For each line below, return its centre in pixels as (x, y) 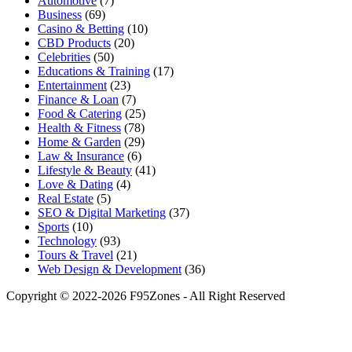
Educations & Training (94, 71)
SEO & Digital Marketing (102, 212)
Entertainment (72, 85)
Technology (67, 240)
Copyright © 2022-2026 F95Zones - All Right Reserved (146, 295)
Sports (53, 226)
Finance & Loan (78, 99)
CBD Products (74, 42)
